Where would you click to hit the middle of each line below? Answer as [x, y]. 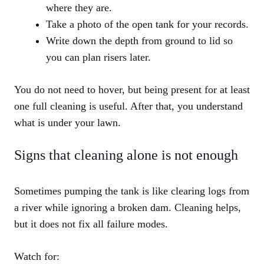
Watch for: [37, 257]
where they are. [79, 8]
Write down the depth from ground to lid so [139, 41]
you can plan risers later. [98, 57]
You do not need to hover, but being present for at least [132, 90]
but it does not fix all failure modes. [91, 224]
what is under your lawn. [67, 123]
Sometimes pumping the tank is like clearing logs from [132, 191]
